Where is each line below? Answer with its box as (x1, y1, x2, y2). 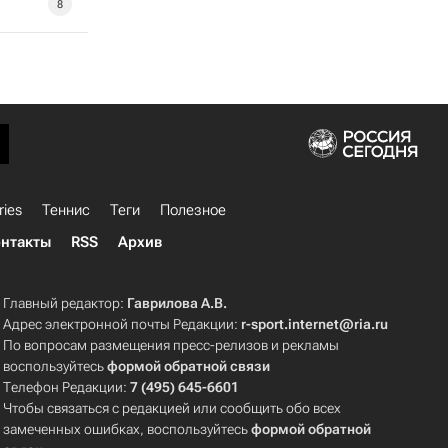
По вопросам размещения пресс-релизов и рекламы (3, 337, 340, 353)
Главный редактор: (3, 295, 128, 311)
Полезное (160, 201, 226, 219)
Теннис (42, 201, 90, 219)
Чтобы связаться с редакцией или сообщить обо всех (3, 400, 342, 416)
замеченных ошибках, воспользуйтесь (3, 421, 252, 437)
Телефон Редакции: (3, 379, 131, 395)
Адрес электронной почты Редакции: (3, 316, 242, 332)
